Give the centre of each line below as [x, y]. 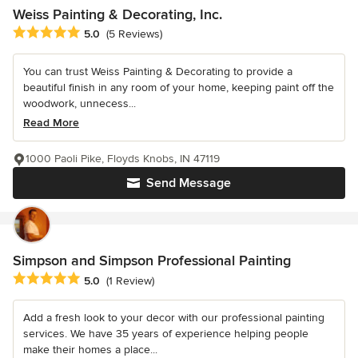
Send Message [189, 183]
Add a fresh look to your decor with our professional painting [174, 318]
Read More [51, 123]
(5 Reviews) [134, 34]
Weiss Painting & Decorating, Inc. [117, 15]
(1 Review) [130, 280]
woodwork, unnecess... [80, 104]
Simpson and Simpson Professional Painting [152, 261]
